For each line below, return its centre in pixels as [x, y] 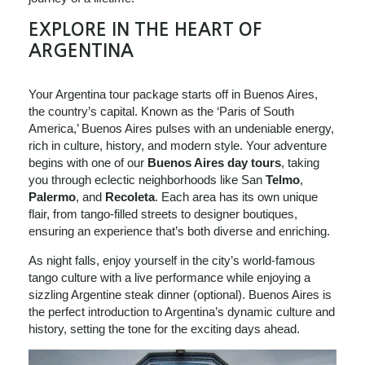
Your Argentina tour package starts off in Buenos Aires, [173, 94]
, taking [300, 163]
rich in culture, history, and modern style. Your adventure [178, 145]
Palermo [52, 197]
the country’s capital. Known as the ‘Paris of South [161, 111]
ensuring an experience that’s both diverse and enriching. [179, 231]
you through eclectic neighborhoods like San [147, 180]
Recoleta [130, 197]
